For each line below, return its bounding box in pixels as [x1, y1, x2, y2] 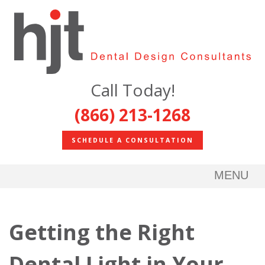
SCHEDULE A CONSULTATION [72, 135, 193, 144]
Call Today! [90, 79, 175, 102]
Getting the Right [9, 218, 195, 247]
